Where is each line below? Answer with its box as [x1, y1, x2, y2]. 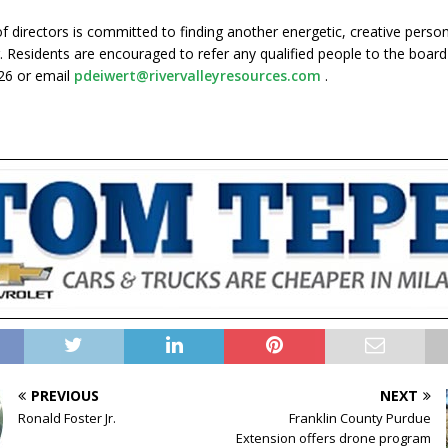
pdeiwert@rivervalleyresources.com [74, 66, 322, 85]
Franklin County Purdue [288, 409, 431, 427]
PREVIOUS [31, 386, 100, 405]
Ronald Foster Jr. [18, 409, 117, 427]
